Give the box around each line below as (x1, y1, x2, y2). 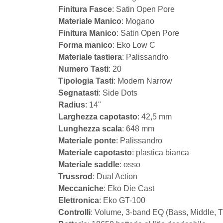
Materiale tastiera (58, 53, 122, 61)
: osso (119, 160, 140, 169)
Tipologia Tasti (58, 77, 113, 85)
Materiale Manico (58, 17, 121, 25)
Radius (58, 101, 85, 109)
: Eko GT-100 (99, 196, 145, 205)
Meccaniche (58, 184, 104, 193)
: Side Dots (99, 89, 137, 97)
